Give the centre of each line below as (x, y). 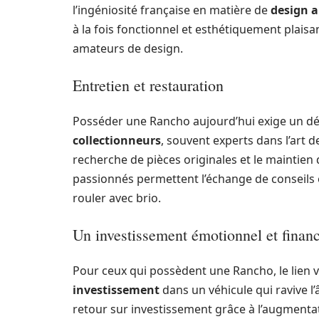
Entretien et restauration (148, 85)
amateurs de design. (128, 48)
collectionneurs (117, 140)
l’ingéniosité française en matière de (172, 10)
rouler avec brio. (117, 198)
